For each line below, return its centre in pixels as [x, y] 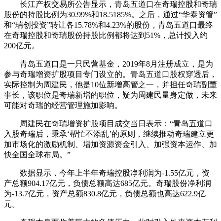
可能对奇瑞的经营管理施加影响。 [63, 106]
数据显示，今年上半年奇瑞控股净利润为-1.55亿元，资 [107, 173]
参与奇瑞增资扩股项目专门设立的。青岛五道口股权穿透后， [110, 74]
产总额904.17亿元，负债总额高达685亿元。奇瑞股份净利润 [108, 184]
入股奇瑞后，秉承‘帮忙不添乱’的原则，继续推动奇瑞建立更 [109, 134]
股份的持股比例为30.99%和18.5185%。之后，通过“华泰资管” [110, 15]
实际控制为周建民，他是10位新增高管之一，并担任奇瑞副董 [110, 85]
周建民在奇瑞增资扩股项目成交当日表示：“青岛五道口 [108, 124]
